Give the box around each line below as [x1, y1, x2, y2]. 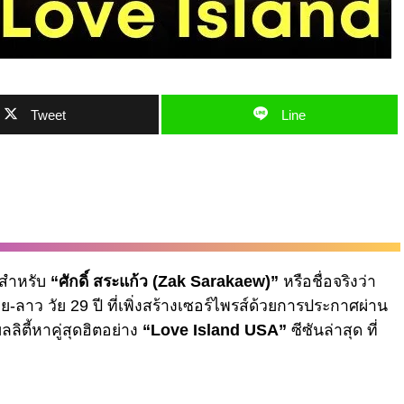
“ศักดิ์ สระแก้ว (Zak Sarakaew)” [50, 272, 279, 290]
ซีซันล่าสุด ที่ [287, 321, 378, 339]
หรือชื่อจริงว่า [279, 272, 376, 290]
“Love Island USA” [142, 321, 287, 339]
